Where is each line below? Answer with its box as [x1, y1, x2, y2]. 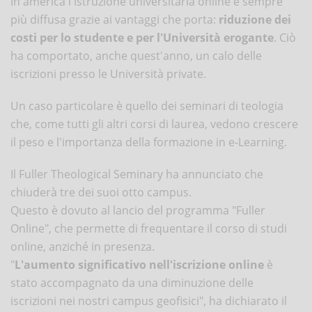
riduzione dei [219, 11, 291, 27]
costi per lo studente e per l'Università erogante [10, 29, 274, 45]
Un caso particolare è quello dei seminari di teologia [10, 97, 283, 114]
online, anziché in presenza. [10, 238, 155, 254]
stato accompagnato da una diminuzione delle [10, 274, 253, 290]
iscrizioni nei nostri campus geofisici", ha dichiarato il [10, 292, 287, 309]
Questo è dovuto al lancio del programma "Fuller [10, 202, 265, 218]
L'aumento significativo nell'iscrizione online [15, 256, 264, 272]
